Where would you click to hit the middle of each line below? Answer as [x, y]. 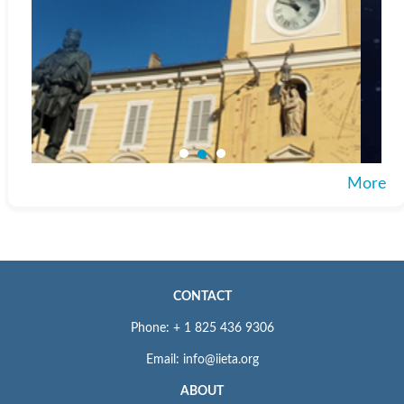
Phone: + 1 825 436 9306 [202, 328]
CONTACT [202, 296]
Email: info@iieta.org [202, 359]
